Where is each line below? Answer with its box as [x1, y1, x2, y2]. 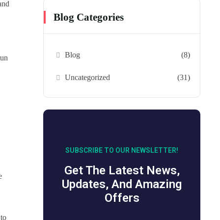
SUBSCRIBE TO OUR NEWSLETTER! [65, 146, 178, 155]
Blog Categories [54, 11, 124, 24]
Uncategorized [65, 73, 110, 82]
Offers [104, 191, 139, 205]
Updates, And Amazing [62, 177, 182, 192]
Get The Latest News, [64, 164, 180, 178]
